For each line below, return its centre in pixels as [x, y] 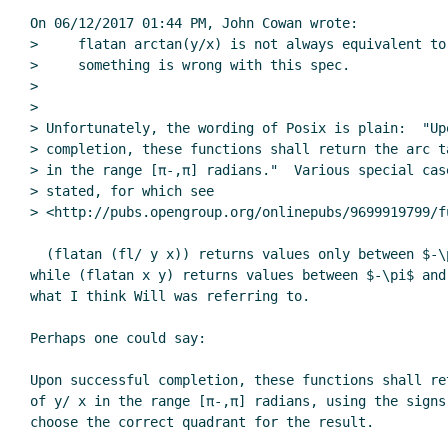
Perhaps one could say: [118, 338]
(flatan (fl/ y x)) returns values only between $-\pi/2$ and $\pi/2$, [38, 254]
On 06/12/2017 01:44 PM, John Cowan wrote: [194, 23]
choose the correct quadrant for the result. [202, 422]
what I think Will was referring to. [170, 296]
